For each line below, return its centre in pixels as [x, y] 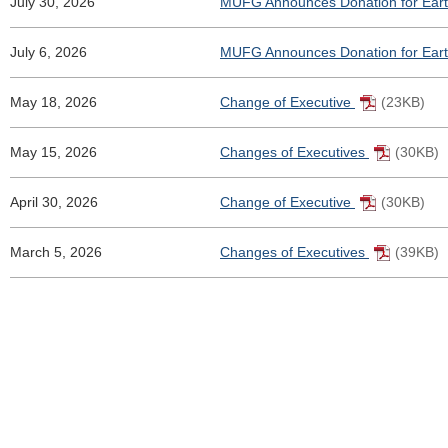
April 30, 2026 [54, 202]
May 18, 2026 [53, 102]
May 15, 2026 [53, 152]
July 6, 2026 [48, 52]
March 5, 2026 [56, 252]
